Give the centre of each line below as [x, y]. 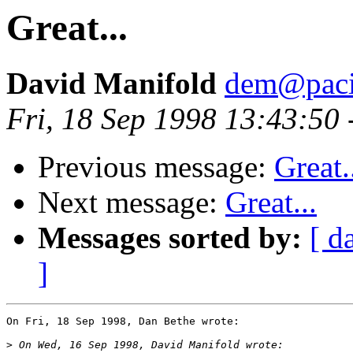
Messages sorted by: [170, 238]
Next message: [132, 203]
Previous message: [156, 167]
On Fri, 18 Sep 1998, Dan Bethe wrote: [123, 321]
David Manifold [111, 84]
